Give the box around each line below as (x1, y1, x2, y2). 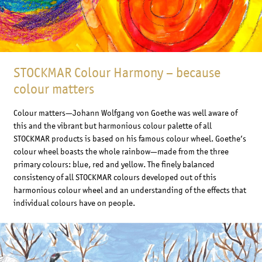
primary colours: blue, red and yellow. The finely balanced (13, 159, 215, 170)
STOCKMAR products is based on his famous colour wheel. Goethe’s (13, 133, 246, 144)
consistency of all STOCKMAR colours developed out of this (13, 172, 216, 182)
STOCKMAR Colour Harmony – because (13, 65, 220, 81)
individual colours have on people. (13, 198, 135, 208)
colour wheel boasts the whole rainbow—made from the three (13, 146, 229, 157)
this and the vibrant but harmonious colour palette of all (13, 120, 212, 131)
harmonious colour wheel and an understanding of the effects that (13, 185, 246, 195)
